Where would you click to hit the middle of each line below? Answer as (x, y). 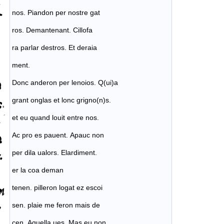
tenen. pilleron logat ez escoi (57, 187)
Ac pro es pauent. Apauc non (58, 135)
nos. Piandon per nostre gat (56, 12)
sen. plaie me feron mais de (56, 205)
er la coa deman (38, 170)
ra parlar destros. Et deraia (54, 47)
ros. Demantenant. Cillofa (52, 30)
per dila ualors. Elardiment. (54, 152)
